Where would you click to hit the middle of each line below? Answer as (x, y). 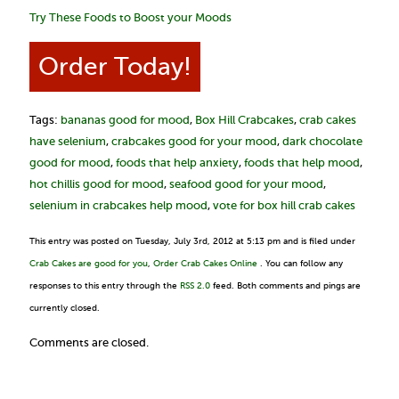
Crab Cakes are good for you (89, 263)
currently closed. (65, 308)
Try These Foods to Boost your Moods (130, 17)
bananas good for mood (125, 120)
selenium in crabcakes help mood (118, 205)
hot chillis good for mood (97, 184)
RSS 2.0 (195, 285)
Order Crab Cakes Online (205, 263)
